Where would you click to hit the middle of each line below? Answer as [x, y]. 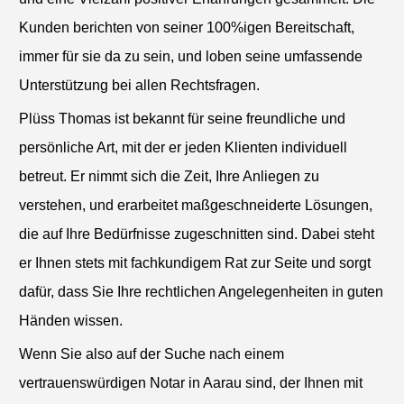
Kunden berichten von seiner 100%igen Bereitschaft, [187, 27]
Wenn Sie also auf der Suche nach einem [151, 353]
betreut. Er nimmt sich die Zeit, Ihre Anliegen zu [169, 176]
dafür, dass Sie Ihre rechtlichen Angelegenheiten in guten [201, 291]
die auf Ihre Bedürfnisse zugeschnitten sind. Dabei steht [197, 234]
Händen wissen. [71, 320]
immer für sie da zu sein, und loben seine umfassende [191, 56]
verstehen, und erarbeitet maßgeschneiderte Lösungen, [196, 205]
